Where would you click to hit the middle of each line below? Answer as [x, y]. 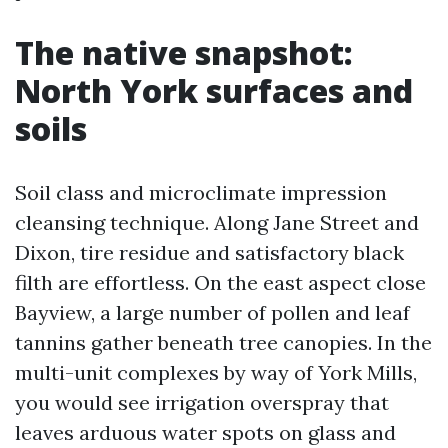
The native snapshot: [184, 52]
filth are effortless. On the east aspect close [220, 282]
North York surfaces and [214, 90]
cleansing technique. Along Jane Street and [217, 222]
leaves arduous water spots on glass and [205, 432]
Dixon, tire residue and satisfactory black [209, 252]
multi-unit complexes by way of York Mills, [216, 372]
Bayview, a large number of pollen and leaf [212, 312]
